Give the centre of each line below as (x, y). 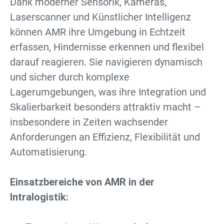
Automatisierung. (48, 152)
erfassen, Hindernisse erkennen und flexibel (107, 47)
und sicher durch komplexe (70, 77)
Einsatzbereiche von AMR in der (82, 182)
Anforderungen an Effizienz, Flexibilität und (105, 137)
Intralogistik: (39, 197)
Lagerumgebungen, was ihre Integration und (108, 92)
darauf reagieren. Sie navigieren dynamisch (106, 62)
